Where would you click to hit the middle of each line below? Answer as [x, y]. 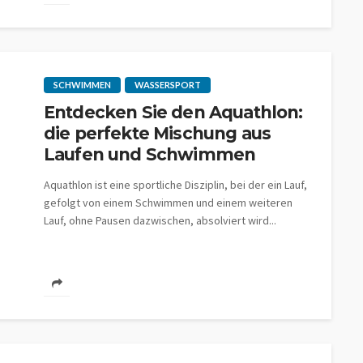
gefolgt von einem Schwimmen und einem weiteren [168, 203]
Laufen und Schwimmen [150, 154]
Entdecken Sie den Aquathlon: [173, 112]
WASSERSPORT [168, 85]
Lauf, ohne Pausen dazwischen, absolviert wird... [160, 220]
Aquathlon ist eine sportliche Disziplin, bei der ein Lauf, [175, 185]
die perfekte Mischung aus [158, 133]
